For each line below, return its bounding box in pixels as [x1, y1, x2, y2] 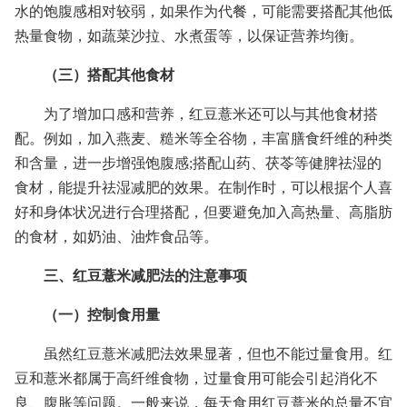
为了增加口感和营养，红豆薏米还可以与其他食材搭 [44, 105, 378, 122]
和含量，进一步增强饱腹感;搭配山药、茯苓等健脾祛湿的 [15, 154, 382, 171]
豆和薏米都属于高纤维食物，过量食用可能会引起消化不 [15, 370, 378, 386]
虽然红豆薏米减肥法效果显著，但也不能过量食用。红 [44, 345, 392, 362]
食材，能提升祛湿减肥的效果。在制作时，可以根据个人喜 [15, 179, 392, 195]
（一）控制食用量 [44, 306, 160, 323]
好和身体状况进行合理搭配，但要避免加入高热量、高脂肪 [15, 203, 392, 220]
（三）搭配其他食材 [44, 66, 174, 83]
